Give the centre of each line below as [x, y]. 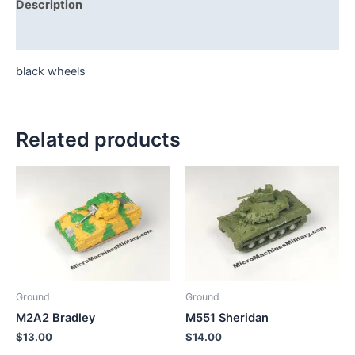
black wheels [51, 71]
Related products [98, 140]
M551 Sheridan [227, 318]
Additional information [79, 35]
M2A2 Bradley [55, 318]
